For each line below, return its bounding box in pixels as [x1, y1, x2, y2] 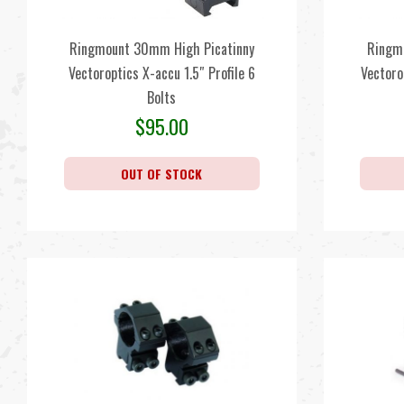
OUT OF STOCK [121, 164, 203, 183]
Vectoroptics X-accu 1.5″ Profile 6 [68, 62, 255, 84]
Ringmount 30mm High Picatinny [69, 38, 254, 60]
